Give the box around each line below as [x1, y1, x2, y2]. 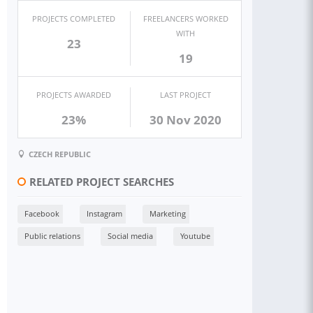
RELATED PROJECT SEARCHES [29, 174, 174, 189]
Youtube [180, 230, 210, 241]
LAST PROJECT [160, 89, 212, 100]
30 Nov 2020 [150, 112, 222, 128]
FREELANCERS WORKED [143, 13, 228, 24]
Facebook [24, 208, 59, 219]
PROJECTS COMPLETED [32, 13, 116, 24]
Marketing [150, 208, 186, 219]
